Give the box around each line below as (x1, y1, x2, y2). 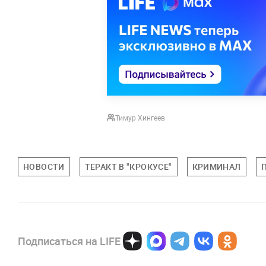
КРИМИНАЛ (192, 161, 241, 173)
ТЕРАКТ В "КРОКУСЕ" (84, 161, 172, 173)
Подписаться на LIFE (18, 234, 121, 249)
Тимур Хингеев (115, 113, 165, 123)
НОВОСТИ (23, 161, 65, 173)
